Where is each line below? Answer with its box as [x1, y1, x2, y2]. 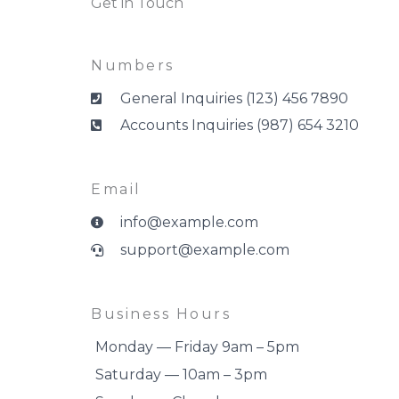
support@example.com [119, 241, 289, 258]
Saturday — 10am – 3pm [95, 366, 267, 383]
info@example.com [119, 214, 258, 231]
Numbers [91, 57, 175, 74]
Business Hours [91, 305, 231, 322]
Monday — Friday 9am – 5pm [95, 338, 299, 355]
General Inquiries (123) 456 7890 [119, 90, 348, 107]
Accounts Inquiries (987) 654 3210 [119, 117, 359, 134]
